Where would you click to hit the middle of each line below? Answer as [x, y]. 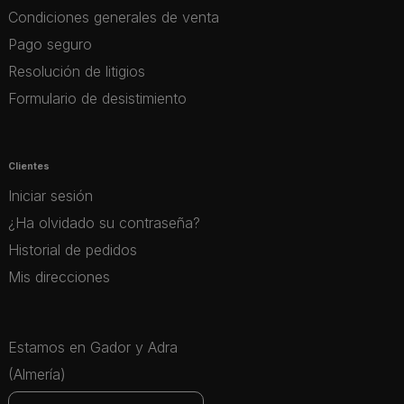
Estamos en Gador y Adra [93, 347]
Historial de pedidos [73, 250]
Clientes [29, 165]
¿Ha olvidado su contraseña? [104, 223]
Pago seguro [50, 44]
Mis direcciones [59, 277]
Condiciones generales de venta [114, 17]
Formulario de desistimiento [97, 98]
